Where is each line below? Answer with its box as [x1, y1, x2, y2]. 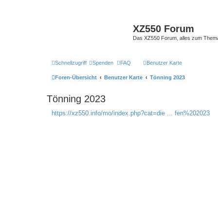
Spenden [92, 59, 113, 66]
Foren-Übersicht [55, 74, 97, 80]
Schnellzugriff [55, 59, 87, 66]
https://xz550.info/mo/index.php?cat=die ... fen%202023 [52, 109, 210, 117]
